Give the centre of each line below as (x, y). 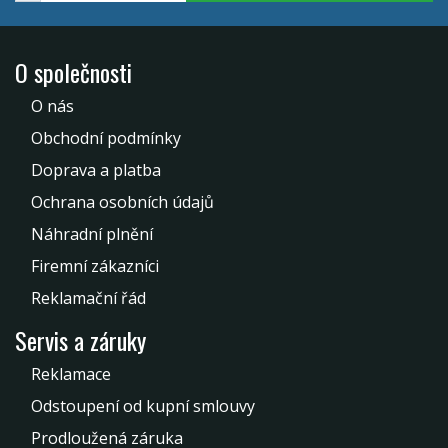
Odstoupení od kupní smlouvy (143, 405)
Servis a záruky (80, 339)
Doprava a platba (96, 169)
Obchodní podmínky (106, 137)
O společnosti (73, 71)
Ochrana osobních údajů (122, 201)
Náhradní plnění (92, 233)
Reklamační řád (88, 297)
